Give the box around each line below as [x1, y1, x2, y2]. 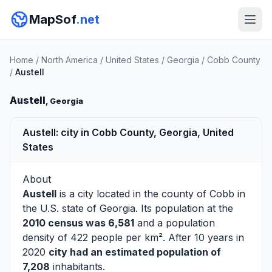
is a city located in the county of [56, 188, 209, 200]
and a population [134, 217, 215, 229]
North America [41, 55, 98, 65]
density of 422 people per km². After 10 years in [22, 231, 244, 243]
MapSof [29, 12, 76, 27]
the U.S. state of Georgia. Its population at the [22, 202, 233, 214]
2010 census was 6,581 [22, 217, 134, 229]
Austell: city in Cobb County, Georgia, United [22, 126, 234, 138]
